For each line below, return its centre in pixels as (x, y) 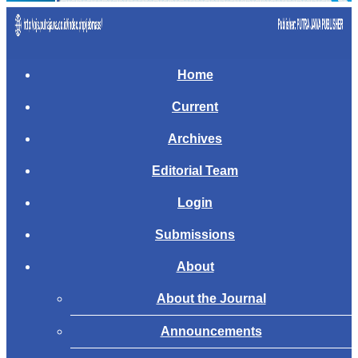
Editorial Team (195, 170)
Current (195, 106)
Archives (195, 138)
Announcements (211, 331)
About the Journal (211, 298)
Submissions (195, 234)
